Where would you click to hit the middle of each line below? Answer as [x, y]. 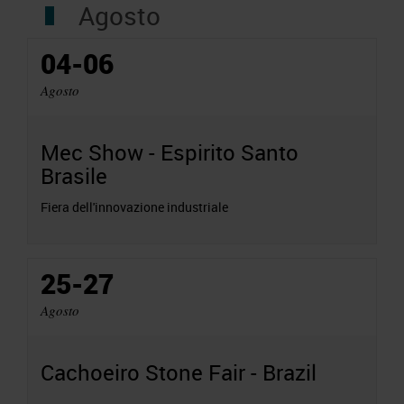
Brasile [74, 175]
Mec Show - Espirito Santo [170, 152]
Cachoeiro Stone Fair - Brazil [179, 372]
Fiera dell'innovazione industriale [134, 207]
